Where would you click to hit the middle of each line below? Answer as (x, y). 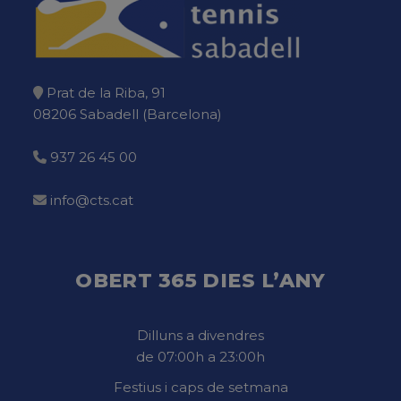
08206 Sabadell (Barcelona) (127, 114)
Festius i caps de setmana (200, 387)
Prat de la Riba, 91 (106, 92)
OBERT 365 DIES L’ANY (200, 280)
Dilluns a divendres (200, 335)
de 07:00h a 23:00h (200, 356)
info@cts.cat (91, 200)
